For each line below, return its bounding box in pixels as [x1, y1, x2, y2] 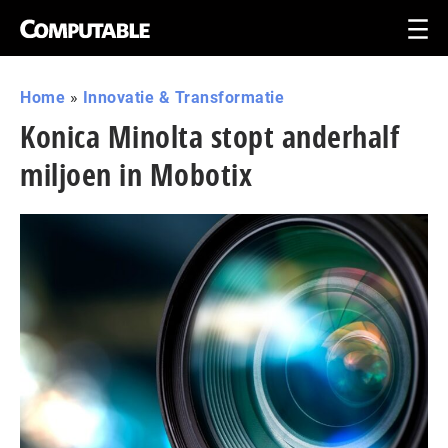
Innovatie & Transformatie [82, 88, 284, 107]
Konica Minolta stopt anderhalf [20, 116, 399, 157]
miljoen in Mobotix [20, 154, 252, 195]
